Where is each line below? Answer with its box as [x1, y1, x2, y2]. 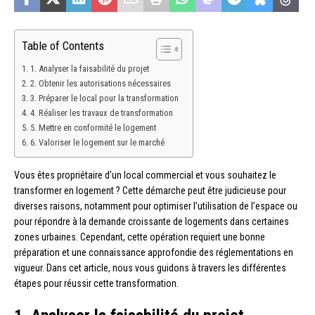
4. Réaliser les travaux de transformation [30, 107, 173, 118]
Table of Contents [22, 39, 104, 53]
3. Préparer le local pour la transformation [30, 92, 179, 103]
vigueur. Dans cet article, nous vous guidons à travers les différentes [14, 262, 286, 274]
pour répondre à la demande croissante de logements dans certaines [14, 215, 289, 227]
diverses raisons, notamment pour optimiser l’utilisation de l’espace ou [14, 200, 297, 212]
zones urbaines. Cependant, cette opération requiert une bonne [14, 231, 265, 243]
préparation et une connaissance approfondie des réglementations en [14, 246, 293, 258]
